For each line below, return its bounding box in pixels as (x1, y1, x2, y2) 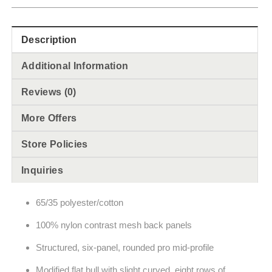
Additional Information (21, 60, 129, 71)
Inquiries (21, 165, 64, 175)
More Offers (21, 112, 77, 123)
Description (21, 34, 77, 45)
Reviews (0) (21, 86, 76, 97)
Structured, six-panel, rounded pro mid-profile (35, 242, 214, 253)
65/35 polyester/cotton (35, 197, 123, 208)
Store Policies (21, 138, 88, 149)
